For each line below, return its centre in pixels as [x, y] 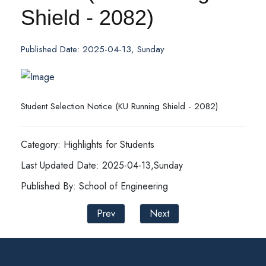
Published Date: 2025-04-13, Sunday [93, 50]
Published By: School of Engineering [94, 186]
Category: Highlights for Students [88, 145]
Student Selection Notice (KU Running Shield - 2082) [119, 107]
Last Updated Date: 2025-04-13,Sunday [102, 166]
